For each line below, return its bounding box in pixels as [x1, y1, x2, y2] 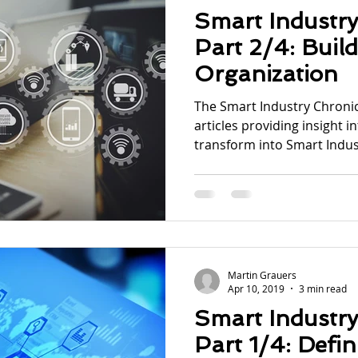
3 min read [299, 282, 347, 295]
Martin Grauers [228, 268, 296, 281]
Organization [194, 60, 338, 87]
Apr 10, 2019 [228, 282, 284, 295]
